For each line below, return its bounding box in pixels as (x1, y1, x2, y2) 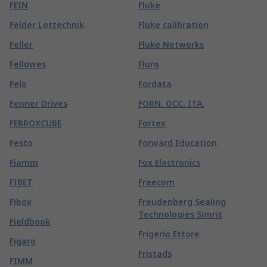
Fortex (138, 117, 166, 129)
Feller (10, 38, 33, 50)
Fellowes (10, 58, 46, 70)
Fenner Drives (10, 97, 67, 109)
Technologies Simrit (138, 208, 222, 220)
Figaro (10, 235, 36, 247)
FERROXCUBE (10, 117, 61, 129)
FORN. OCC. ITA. (138, 97, 204, 109)
